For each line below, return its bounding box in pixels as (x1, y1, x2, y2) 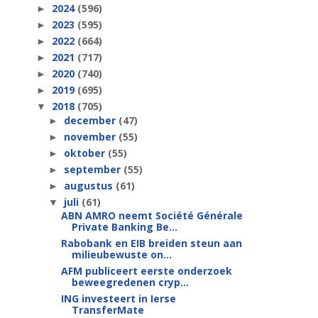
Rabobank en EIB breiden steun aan (60, 236, 242, 250)
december (63, 113, 119, 127)
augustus (63, 178, 116, 192)
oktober (63, 146, 108, 160)
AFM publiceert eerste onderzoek (60, 264, 232, 278)
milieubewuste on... (71, 248, 172, 261)
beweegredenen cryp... (71, 275, 189, 289)
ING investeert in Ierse (60, 292, 176, 305)
